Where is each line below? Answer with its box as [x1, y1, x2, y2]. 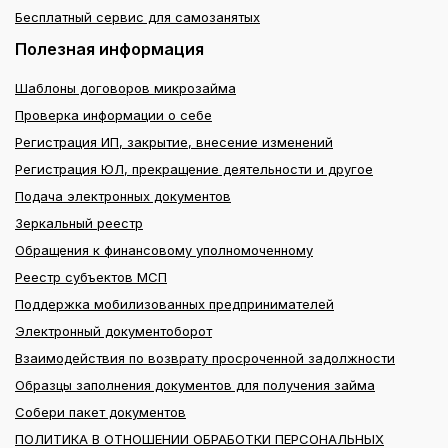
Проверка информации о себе [15, 106, 212, 123]
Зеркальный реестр [15, 214, 143, 231]
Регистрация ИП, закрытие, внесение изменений [15, 133, 333, 150]
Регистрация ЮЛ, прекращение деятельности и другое [15, 160, 373, 177]
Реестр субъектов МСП [15, 268, 167, 285]
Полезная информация [15, 38, 204, 59]
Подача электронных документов [15, 187, 231, 204]
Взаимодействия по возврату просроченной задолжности [15, 349, 395, 366]
